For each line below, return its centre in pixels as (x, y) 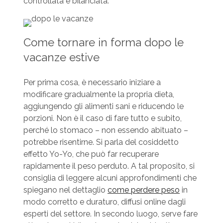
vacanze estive (61, 57)
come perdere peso (143, 190)
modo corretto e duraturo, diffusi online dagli (104, 202)
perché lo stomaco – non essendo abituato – (106, 130)
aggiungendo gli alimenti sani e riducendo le (103, 107)
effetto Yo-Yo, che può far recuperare (91, 154)
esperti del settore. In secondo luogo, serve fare (110, 214)
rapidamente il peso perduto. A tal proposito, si (109, 166)
